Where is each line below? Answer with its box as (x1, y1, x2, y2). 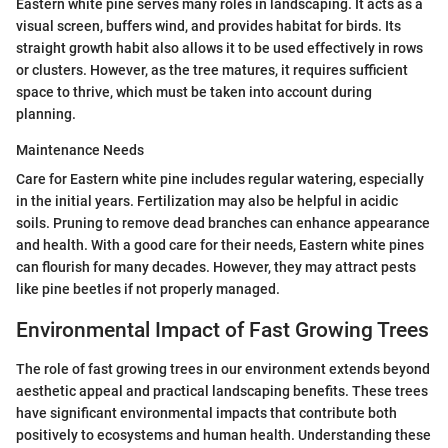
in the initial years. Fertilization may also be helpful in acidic (16, 193, 398, 210)
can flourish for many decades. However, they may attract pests (16, 259, 416, 276)
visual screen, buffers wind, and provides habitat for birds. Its (16, 18, 401, 35)
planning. (16, 106, 76, 123)
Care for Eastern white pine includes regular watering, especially (16, 171, 424, 188)
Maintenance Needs (16, 142, 144, 159)
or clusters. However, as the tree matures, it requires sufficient (16, 62, 408, 79)
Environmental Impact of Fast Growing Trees (16, 318, 429, 343)
